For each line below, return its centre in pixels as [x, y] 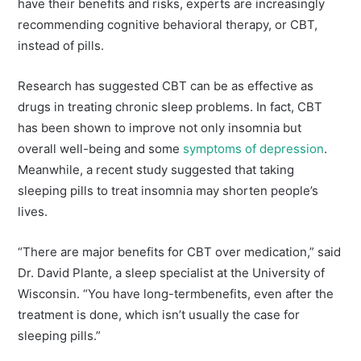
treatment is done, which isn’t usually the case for [159, 315]
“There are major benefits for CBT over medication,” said [180, 252]
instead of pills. [61, 46]
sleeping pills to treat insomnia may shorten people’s [168, 191]
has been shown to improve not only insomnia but [160, 128]
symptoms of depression [254, 149]
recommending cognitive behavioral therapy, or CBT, [168, 25]
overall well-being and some [101, 149]
